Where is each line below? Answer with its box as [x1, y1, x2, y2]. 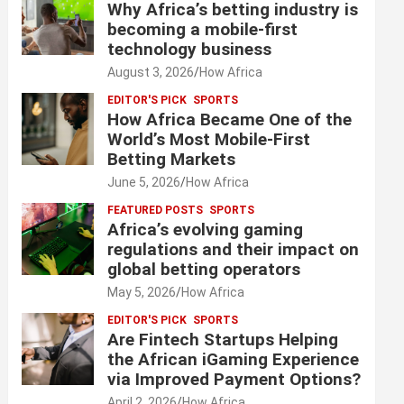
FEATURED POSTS [107, 204, 204, 217]
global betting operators [107, 259, 301, 280]
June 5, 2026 [107, 175, 181, 190]
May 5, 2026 [107, 285, 177, 300]
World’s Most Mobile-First [107, 129, 311, 151]
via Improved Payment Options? [107, 369, 362, 390]
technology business [107, 39, 272, 60]
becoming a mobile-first [107, 19, 298, 41]
